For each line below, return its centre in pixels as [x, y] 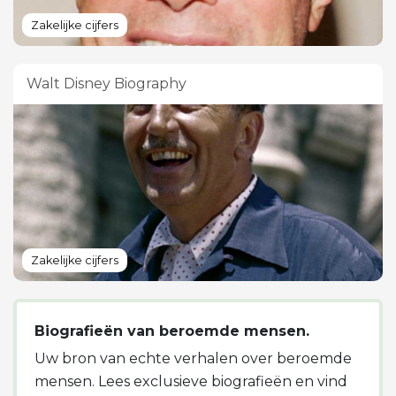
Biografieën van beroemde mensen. [172, 331]
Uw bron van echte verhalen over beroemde [193, 358]
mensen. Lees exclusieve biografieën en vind [191, 381]
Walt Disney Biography [107, 83]
